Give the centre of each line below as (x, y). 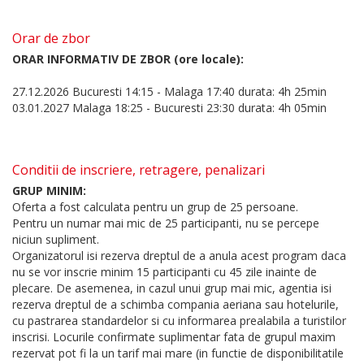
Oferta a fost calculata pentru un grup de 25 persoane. (155, 207)
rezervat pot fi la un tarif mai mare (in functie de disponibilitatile (178, 353)
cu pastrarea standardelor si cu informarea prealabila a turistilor (179, 321)
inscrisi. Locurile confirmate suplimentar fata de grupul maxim (174, 337)
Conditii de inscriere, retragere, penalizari (139, 170)
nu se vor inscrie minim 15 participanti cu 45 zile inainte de (165, 272)
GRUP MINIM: (49, 191)
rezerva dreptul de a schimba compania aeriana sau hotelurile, (175, 305)
